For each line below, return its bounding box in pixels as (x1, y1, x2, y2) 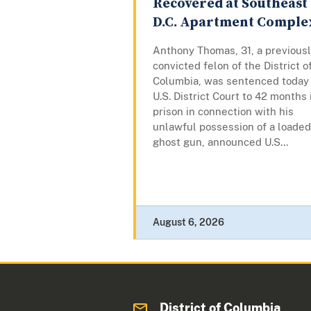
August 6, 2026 (153, 217, 224, 228)
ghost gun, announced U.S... (153, 136, 288, 149)
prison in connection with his (153, 106, 294, 118)
